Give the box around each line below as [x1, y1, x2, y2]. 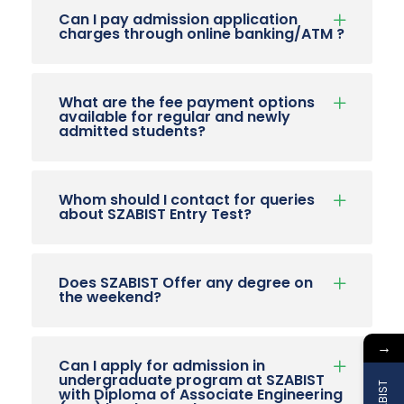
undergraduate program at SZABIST [59, 369, 325, 390]
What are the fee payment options [59, 91, 315, 113]
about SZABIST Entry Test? [59, 203, 252, 225]
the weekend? [59, 286, 161, 308]
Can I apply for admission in [59, 354, 265, 376]
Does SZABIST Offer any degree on [59, 271, 313, 293]
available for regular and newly [59, 106, 290, 127]
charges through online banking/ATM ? [59, 23, 344, 44]
